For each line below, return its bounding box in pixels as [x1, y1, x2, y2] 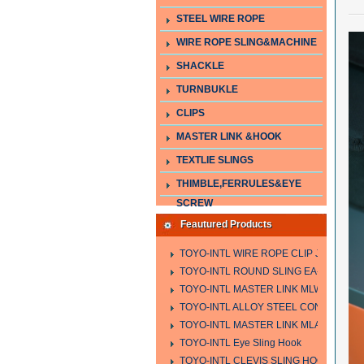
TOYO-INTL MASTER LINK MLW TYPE [179, 284, 350, 295]
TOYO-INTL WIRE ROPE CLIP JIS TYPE [179, 248, 357, 259]
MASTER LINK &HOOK [176, 131, 282, 142]
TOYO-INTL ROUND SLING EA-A [179, 266, 327, 277]
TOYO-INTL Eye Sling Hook [179, 337, 301, 349]
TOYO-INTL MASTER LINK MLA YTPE [179, 319, 348, 331]
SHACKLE [176, 60, 224, 71]
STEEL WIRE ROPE [176, 13, 265, 24]
